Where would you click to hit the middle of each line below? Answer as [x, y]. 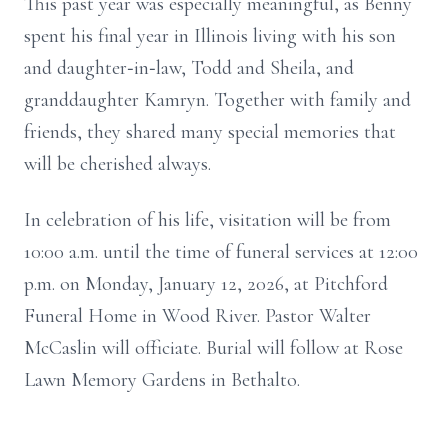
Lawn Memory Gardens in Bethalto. [162, 380]
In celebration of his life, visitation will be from [207, 220]
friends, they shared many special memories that [210, 132]
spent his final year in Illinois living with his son [210, 36]
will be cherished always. [117, 164]
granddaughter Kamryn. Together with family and [217, 100]
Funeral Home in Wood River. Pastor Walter [197, 316]
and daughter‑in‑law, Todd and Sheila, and [189, 68]
